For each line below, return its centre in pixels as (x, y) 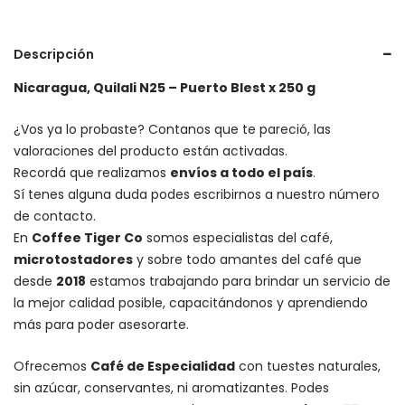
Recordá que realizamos (92, 172)
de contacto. (55, 216)
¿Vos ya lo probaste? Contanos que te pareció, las (172, 129)
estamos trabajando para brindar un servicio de (238, 281)
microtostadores (73, 259)
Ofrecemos (52, 366)
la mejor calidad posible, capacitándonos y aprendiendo (191, 302)
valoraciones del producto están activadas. (151, 151)
